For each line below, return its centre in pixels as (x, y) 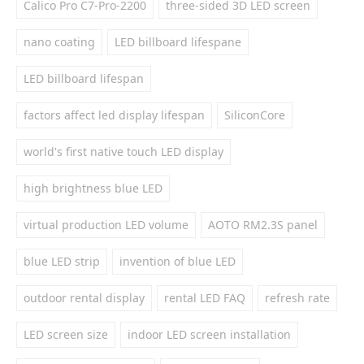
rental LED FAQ (205, 298)
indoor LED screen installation (209, 334)
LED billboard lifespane (178, 42)
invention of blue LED (178, 261)
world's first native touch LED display (123, 152)
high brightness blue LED (93, 188)
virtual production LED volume (106, 225)
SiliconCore (255, 115)
